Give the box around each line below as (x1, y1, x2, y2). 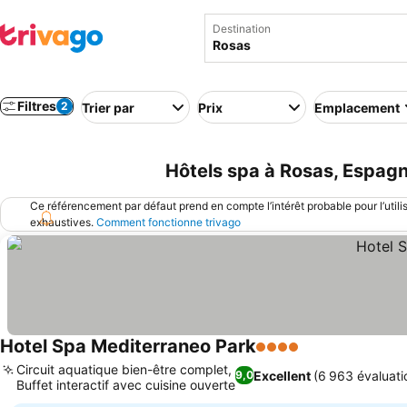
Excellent (253, 367, 312, 383)
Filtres (17, 98, 56, 114)
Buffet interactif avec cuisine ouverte (16, 377, 235, 392)
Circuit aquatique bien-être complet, (16, 362, 232, 377)
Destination (213, 22, 271, 35)
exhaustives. (30, 215, 96, 229)
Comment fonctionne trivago (96, 215, 241, 229)
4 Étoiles (255, 347, 315, 365)
